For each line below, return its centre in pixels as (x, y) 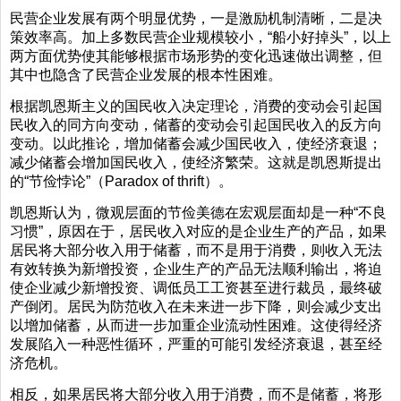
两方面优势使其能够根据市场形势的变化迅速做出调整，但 (196, 55)
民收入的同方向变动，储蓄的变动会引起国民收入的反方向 (196, 124)
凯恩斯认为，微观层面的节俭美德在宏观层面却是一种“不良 (198, 212)
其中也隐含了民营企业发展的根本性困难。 (146, 74)
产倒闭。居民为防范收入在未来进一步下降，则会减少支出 (196, 306)
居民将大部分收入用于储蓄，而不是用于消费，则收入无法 (196, 250)
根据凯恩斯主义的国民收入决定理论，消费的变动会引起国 (196, 106)
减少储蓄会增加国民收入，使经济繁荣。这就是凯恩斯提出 (196, 162)
